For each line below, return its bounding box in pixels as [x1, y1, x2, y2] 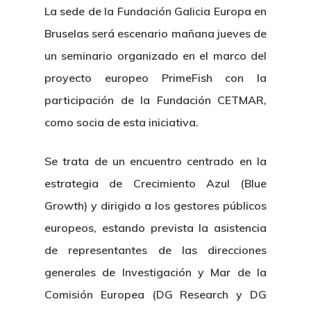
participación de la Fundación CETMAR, [44, 93, 267, 107]
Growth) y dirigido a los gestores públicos [44, 199, 267, 212]
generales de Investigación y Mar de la [44, 265, 267, 279]
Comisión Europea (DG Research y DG [44, 287, 267, 301]
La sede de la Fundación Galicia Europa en [44, 4, 267, 18]
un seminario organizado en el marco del [44, 49, 267, 62]
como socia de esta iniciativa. [44, 115, 199, 129]
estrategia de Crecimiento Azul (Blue [44, 176, 267, 190]
